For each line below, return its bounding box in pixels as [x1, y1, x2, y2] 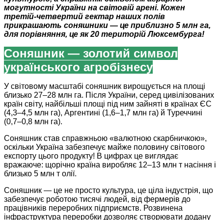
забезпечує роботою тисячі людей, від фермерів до [4, 195, 191, 204]
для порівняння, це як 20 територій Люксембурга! [4, 30, 204, 39]
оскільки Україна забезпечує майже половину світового [4, 143, 205, 152]
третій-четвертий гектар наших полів [4, 12, 165, 21]
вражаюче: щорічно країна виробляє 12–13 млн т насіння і [4, 161, 216, 169]
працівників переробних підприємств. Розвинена [4, 204, 183, 213]
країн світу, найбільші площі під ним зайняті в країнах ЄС [4, 100, 212, 109]
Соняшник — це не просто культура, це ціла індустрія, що [4, 186, 213, 195]
